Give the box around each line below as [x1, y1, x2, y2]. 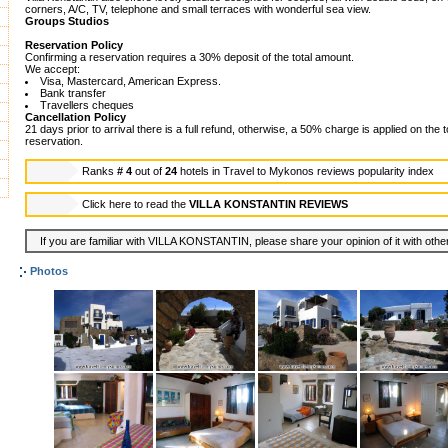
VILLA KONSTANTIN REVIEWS [189, 198, 348, 211]
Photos [30, 265, 68, 278]
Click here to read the [82, 198, 189, 211]
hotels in [180, 165, 223, 178]
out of [135, 165, 162, 178]
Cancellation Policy [25, 111, 126, 124]
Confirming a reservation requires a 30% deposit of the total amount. [25, 51, 354, 64]
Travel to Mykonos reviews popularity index [223, 165, 434, 178]
